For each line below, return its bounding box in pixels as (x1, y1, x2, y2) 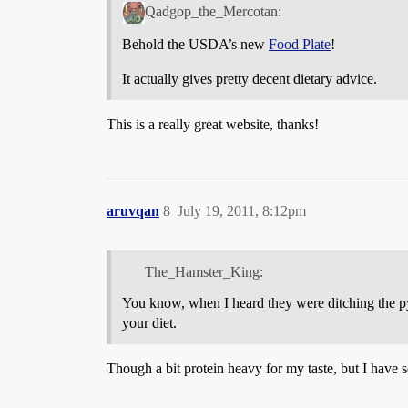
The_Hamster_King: (144, 264, 263, 280)
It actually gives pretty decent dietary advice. (122, 71, 377, 87)
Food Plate (269, 36, 331, 53)
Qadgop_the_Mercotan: (144, 4, 281, 20)
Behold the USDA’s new (122, 36, 269, 53)
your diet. (122, 315, 177, 331)
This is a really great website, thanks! (107, 117, 319, 133)
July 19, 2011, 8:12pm (178, 203, 306, 219)
